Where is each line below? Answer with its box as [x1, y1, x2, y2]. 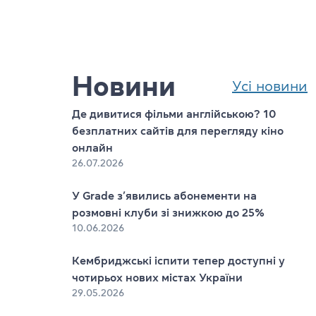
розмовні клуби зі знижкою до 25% [72, 207, 265, 218]
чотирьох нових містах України [72, 272, 243, 283]
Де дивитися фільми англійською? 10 [72, 108, 276, 119]
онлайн [72, 142, 113, 153]
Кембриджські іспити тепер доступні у [72, 255, 285, 266]
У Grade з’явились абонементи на [72, 190, 257, 201]
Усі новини [232, 79, 308, 93]
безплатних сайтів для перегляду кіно [72, 125, 284, 136]
